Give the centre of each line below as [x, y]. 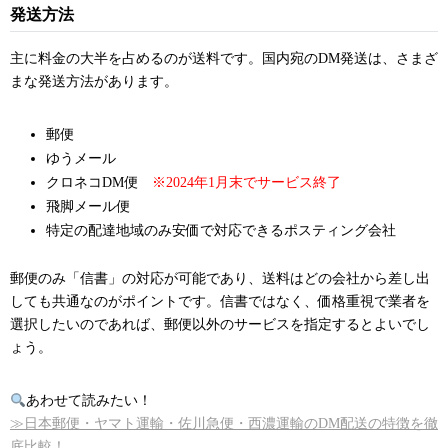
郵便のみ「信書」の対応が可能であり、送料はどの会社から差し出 [220, 279]
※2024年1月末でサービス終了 [246, 183]
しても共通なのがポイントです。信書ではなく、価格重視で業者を [220, 302]
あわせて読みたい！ [88, 401]
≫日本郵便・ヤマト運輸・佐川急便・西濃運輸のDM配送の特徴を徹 [224, 424]
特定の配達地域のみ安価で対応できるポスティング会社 [221, 231]
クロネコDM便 [99, 183]
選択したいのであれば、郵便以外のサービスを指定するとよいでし [220, 325]
